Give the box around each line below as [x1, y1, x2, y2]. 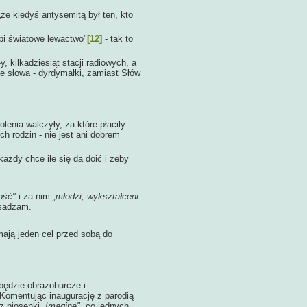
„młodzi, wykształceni [53, 191, 138, 201]
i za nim [16, 191, 53, 201]
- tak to [102, 34, 133, 44]
